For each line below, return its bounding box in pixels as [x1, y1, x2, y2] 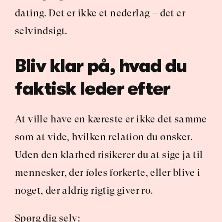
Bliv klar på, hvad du [15, 56, 187, 76]
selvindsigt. [15, 25, 67, 37]
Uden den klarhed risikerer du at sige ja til [15, 149, 203, 161]
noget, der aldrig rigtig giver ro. [15, 185, 153, 196]
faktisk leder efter [15, 79, 170, 99]
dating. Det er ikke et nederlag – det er [15, 7, 185, 19]
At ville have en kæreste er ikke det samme [15, 113, 207, 125]
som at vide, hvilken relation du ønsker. [15, 131, 192, 143]
